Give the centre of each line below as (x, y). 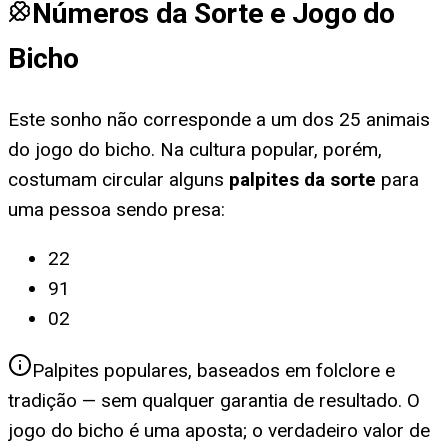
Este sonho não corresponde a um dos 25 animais (219, 119)
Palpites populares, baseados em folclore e (213, 370)
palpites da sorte (302, 179)
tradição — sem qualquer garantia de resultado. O (214, 400)
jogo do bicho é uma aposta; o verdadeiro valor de (219, 430)
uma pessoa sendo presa (114, 209)
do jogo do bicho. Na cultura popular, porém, (195, 149)
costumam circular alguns (116, 179)
